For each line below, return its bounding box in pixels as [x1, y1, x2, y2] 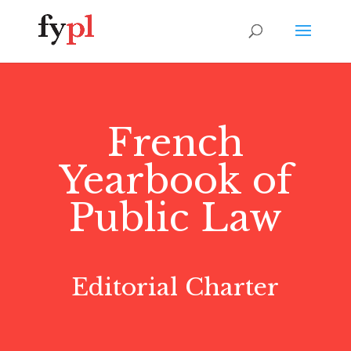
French [107, 119, 244, 166]
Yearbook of [58, 157, 292, 204]
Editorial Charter [71, 273, 280, 302]
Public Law [68, 194, 282, 241]
